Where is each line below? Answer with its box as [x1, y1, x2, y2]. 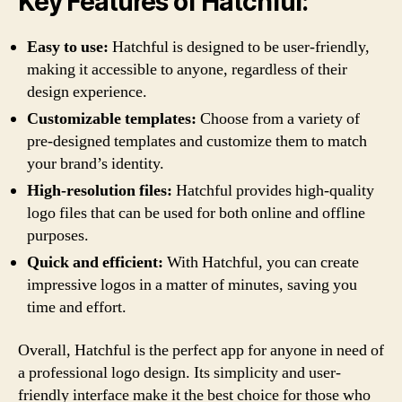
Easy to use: [27, 37, 109, 57]
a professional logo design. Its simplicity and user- [18, 362, 341, 383]
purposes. [27, 225, 89, 246]
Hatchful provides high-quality [172, 180, 374, 201]
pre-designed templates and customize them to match [27, 131, 367, 152]
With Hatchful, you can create [163, 252, 359, 273]
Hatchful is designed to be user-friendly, [109, 37, 370, 57]
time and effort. [27, 297, 127, 318]
